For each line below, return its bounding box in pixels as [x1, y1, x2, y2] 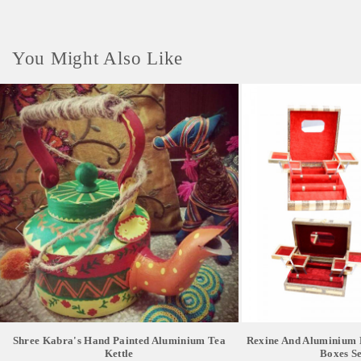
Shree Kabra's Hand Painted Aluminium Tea [12, 334, 226, 346]
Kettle [104, 346, 134, 359]
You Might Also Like [12, 48, 184, 68]
